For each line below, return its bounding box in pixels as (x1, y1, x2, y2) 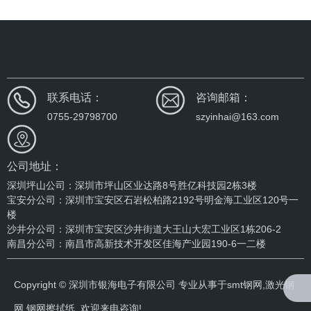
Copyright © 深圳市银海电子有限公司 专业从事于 (14, 278, 227, 290)
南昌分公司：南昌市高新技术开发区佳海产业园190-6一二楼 (7, 237, 266, 249)
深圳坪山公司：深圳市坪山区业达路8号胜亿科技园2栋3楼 (7, 179, 257, 191)
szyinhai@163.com (195, 110, 279, 122)
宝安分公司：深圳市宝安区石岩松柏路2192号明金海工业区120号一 (7, 194, 299, 205)
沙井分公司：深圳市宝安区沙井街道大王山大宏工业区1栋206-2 (7, 223, 281, 235)
